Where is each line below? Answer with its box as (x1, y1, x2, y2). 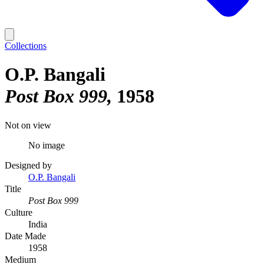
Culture (5, 207, 32, 217)
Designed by (5, 160, 52, 170)
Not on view (5, 120, 51, 130)
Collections (5, 41, 47, 51)
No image (28, 140, 65, 150)
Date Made (5, 230, 46, 241)
